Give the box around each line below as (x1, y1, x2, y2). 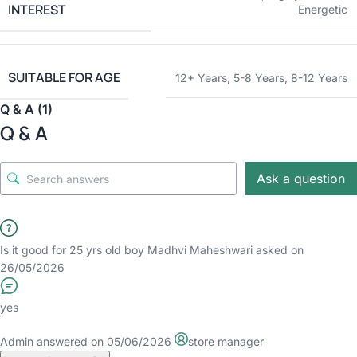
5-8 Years (233, 71, 284, 84)
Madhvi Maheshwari (147, 243, 253, 257)
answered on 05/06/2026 (33, 335, 171, 348)
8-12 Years (291, 71, 347, 84)
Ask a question (257, 170, 345, 186)
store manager (188, 335, 264, 348)
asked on (253, 243, 304, 257)
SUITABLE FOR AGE (8, 69, 120, 86)
